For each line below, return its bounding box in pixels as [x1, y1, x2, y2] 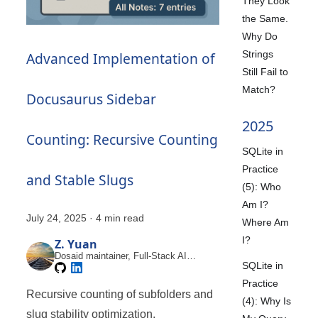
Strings [242, 48, 274, 60]
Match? [242, 83, 276, 95]
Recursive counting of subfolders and [26, 288, 214, 301]
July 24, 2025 [26, 212, 87, 224]
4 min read [96, 212, 145, 224]
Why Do [242, 30, 278, 42]
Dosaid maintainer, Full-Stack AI [55, 251, 187, 262]
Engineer [55, 262, 92, 273]
